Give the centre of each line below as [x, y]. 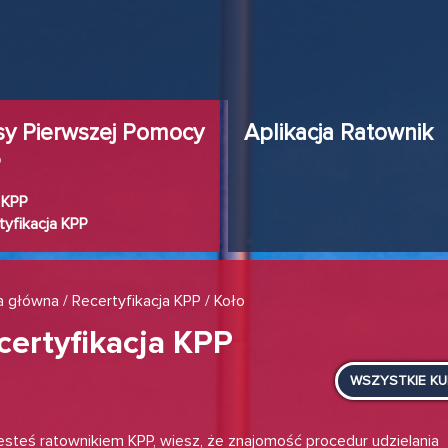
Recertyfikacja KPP [136, 301]
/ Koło [223, 301]
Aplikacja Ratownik [338, 133]
